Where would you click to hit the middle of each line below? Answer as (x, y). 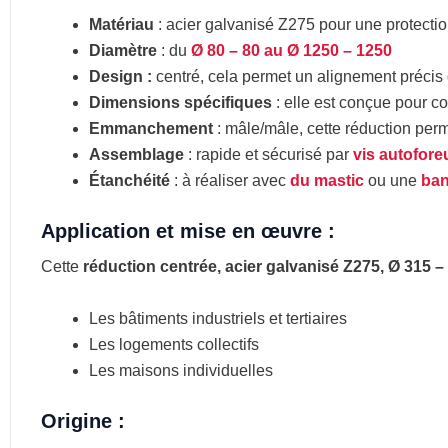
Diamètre (123, 51)
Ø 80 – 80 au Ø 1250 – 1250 (291, 51)
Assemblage (136, 155)
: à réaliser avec (230, 181)
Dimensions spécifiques (180, 103)
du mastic (327, 181)
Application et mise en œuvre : (188, 231)
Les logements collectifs (174, 344)
